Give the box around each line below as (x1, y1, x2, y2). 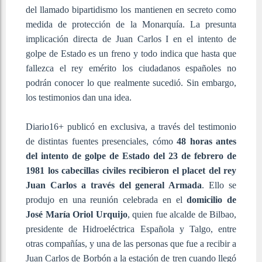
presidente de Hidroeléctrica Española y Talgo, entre (26, 223, 236, 234)
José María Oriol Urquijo (26, 209, 127, 219)
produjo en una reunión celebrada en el (26, 194, 187, 205)
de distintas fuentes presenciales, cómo (26, 136, 177, 146)
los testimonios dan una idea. (26, 92, 134, 102)
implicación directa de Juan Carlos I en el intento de (26, 33, 236, 44)
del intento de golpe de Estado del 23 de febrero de (26, 150, 236, 161)
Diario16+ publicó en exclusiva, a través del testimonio (26, 121, 236, 132)
